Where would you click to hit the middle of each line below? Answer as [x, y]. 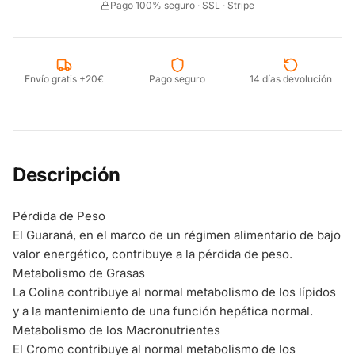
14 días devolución [290, 79]
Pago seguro [177, 79]
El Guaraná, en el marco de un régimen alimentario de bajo [177, 235]
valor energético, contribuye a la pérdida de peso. [153, 254]
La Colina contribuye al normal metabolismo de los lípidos [174, 292]
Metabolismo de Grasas [79, 273]
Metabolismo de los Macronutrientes [116, 330]
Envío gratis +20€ [65, 79]
